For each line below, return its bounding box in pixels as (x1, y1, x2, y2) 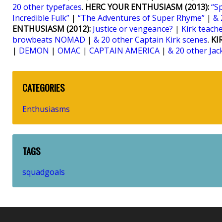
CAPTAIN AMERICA (89, 45, 160, 56)
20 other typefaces (12, 1, 82, 12)
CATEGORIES (22, 81, 65, 94)
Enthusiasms (22, 103, 70, 114)
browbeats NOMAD (12, 34, 85, 45)
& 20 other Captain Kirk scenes (94, 34, 208, 45)
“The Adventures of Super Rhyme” (78, 12, 205, 23)
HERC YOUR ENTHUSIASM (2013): (85, 1, 209, 12)
